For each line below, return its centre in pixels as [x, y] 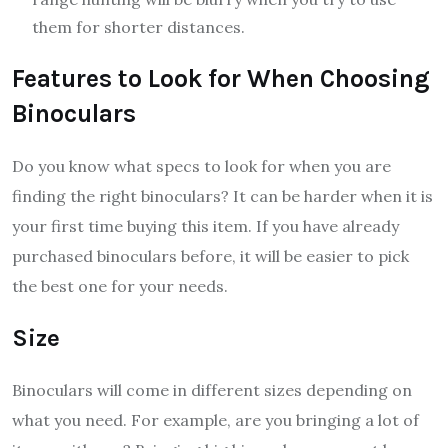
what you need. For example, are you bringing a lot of [215, 420]
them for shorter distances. [138, 27]
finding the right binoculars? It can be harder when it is [222, 196]
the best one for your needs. [120, 286]
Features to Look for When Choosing [220, 79]
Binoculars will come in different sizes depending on [212, 390]
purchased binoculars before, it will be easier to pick [210, 256]
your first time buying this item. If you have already [205, 226]
